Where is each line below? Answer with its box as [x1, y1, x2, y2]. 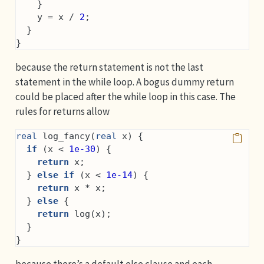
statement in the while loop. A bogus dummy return [15, 75, 234, 88]
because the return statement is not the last [15, 60, 203, 74]
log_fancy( [37, 130, 95, 141]
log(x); [68, 208, 111, 219]
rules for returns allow [15, 104, 110, 118]
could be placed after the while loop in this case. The [15, 90, 236, 103]
